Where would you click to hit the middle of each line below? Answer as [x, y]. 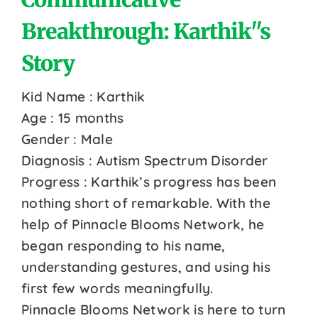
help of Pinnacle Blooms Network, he [143, 224]
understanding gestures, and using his [146, 267]
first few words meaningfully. [117, 288]
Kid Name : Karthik [83, 96]
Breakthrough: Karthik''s [146, 31]
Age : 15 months [73, 117]
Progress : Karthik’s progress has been [149, 181]
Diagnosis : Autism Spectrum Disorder [145, 160]
